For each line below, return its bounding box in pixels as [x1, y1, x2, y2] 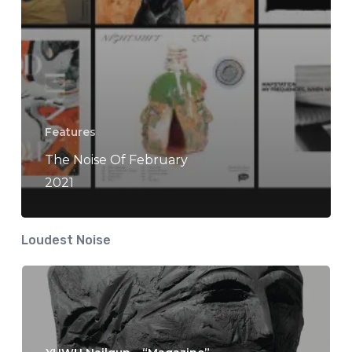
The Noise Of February [44, 152, 188, 168]
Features [44, 125, 96, 140]
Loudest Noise [20, 233, 111, 248]
